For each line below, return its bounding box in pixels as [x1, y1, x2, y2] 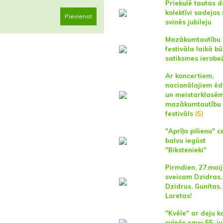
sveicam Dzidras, [165, 173, 222, 181]
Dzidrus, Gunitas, [165, 182, 222, 190]
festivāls [165, 110, 193, 117]
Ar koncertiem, [165, 72, 214, 80]
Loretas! [165, 192, 192, 200]
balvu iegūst [165, 136, 206, 144]
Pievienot [64, 12, 92, 20]
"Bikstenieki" [165, 146, 207, 154]
